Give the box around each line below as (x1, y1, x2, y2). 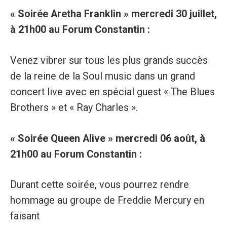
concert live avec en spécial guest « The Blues (10, 86, 215, 98)
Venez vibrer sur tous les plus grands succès (10, 54, 208, 66)
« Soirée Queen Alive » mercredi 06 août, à (10, 132, 205, 144)
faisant (10, 210, 40, 222)
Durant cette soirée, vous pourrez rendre (10, 179, 189, 191)
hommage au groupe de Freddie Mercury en (10, 195, 204, 207)
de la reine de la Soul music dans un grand (10, 70, 195, 82)
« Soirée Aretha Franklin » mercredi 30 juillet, (10, 8, 217, 20)
